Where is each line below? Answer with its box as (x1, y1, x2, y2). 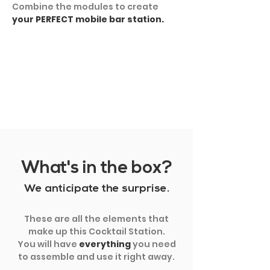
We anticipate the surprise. (24, 183, 169, 195)
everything (78, 237, 131, 250)
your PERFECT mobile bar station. (12, 13, 164, 25)
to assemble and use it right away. (18, 250, 175, 263)
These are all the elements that (24, 212, 169, 225)
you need (130, 237, 176, 250)
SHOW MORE (69, 84, 124, 96)
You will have (17, 237, 79, 250)
